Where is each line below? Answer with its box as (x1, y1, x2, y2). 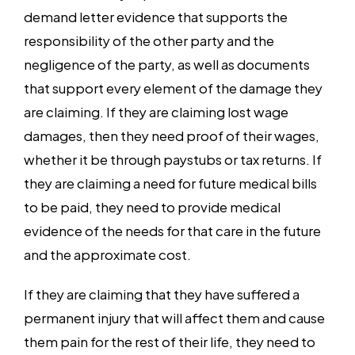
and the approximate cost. (24, 242, 191, 265)
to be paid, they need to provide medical (24, 195, 281, 217)
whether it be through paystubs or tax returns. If (24, 147, 322, 170)
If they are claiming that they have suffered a (24, 282, 300, 304)
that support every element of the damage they (24, 76, 323, 98)
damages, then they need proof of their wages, (24, 124, 319, 146)
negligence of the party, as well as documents (24, 52, 310, 74)
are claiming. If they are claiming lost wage (24, 100, 288, 122)
